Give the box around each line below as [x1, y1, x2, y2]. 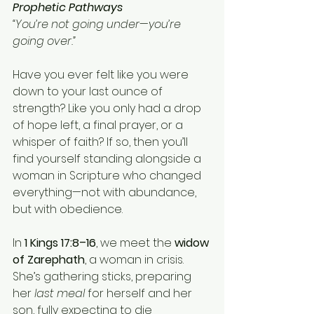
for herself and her [85, 285, 195, 301]
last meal [34, 285, 85, 301]
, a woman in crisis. [85, 251, 186, 268]
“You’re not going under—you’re [13, 15, 184, 32]
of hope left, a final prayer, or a [13, 116, 186, 133]
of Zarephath [13, 251, 85, 268]
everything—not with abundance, [13, 184, 199, 200]
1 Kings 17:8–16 [25, 234, 96, 251]
